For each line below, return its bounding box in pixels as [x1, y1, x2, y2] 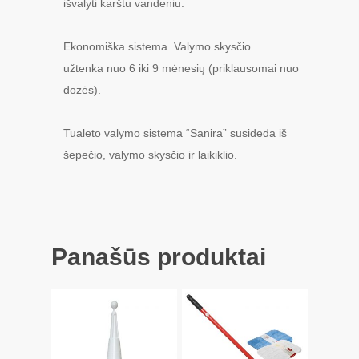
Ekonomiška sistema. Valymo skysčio [63, 40, 251, 53]
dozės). [63, 83, 101, 96]
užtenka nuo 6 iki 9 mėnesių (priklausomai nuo [63, 62, 299, 75]
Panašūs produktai [51, 244, 266, 270]
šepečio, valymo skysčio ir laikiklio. [63, 148, 237, 161]
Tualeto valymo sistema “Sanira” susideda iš [63, 127, 287, 139]
